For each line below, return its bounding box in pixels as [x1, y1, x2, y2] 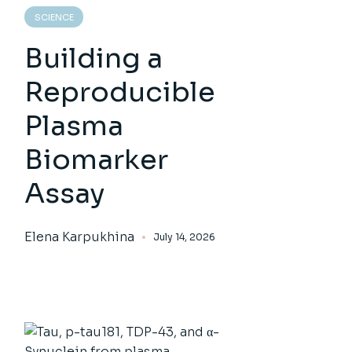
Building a [24, 41, 163, 75]
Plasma [24, 108, 124, 143]
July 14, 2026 [153, 231, 216, 243]
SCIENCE [35, 12, 75, 23]
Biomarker [24, 142, 169, 177]
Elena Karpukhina [24, 229, 135, 245]
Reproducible [24, 75, 216, 109]
